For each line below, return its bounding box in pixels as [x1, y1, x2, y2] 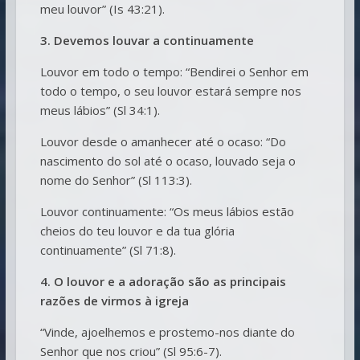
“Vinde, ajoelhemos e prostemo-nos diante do [39, 323, 295, 340]
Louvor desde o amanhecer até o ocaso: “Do [39, 133, 286, 149]
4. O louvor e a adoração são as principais [39, 272, 286, 289]
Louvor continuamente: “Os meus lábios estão [39, 202, 294, 219]
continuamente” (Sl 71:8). [39, 241, 176, 258]
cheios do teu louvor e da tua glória [39, 222, 235, 239]
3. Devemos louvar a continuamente [39, 31, 254, 48]
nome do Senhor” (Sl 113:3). [39, 171, 192, 188]
